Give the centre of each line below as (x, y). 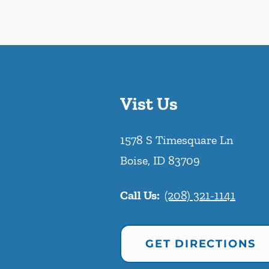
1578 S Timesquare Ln (177, 140)
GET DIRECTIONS (201, 244)
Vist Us (149, 104)
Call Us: (140, 195)
